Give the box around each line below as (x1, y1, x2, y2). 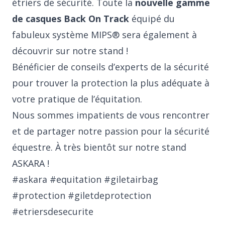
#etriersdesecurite (12, 205, 93, 217)
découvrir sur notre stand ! (12, 45, 128, 57)
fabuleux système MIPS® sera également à (12, 29, 197, 41)
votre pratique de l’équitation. (12, 93, 142, 105)
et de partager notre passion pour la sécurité (12, 125, 209, 137)
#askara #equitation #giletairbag (12, 173, 158, 185)
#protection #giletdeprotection (12, 189, 151, 201)
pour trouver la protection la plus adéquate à (12, 77, 209, 89)
